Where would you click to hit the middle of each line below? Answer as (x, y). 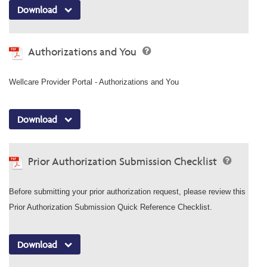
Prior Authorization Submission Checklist (124, 162)
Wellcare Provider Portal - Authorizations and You (94, 82)
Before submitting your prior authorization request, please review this (127, 192)
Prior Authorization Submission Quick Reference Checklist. (111, 207)
